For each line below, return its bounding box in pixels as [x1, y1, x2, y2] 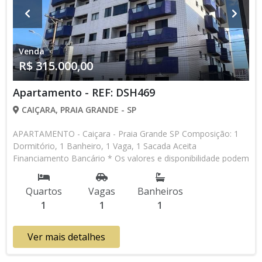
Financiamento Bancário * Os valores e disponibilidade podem [13, 153, 249, 164]
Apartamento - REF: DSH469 [13, 85, 155, 99]
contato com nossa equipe [13, 177, 115, 188]
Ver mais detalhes [27, 230, 105, 243]
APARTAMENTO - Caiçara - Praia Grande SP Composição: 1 [13, 128, 239, 139]
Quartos [25, 185, 62, 198]
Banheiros [137, 185, 183, 198]
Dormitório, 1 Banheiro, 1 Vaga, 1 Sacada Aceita [13, 140, 196, 151]
